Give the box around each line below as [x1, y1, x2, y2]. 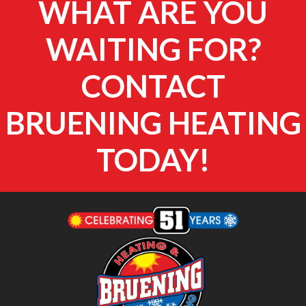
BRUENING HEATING [5, 104, 301, 141]
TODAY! [96, 141, 210, 178]
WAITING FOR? [45, 30, 261, 68]
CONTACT [81, 67, 225, 105]
